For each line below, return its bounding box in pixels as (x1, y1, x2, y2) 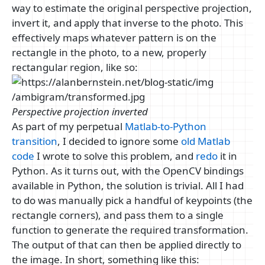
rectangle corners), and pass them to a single (12, 208, 224, 222)
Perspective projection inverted (12, 105, 148, 119)
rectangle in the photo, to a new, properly (12, 46, 206, 60)
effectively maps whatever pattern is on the (12, 31, 216, 45)
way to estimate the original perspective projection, (12, 1, 252, 15)
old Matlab (181, 134, 230, 148)
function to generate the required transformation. (12, 223, 248, 237)
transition (12, 134, 57, 148)
